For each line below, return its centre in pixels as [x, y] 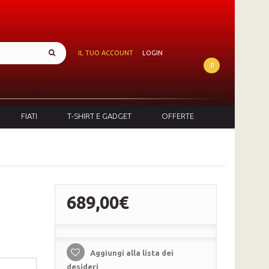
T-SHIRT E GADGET [99, 116]
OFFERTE [178, 116]
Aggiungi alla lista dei [131, 252]
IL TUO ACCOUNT [106, 53]
